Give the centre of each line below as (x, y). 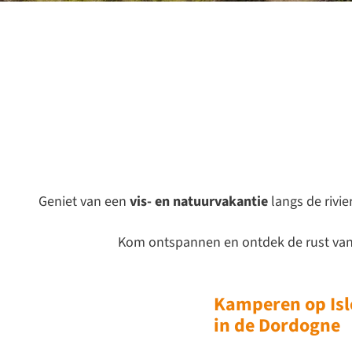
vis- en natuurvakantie (199, 202)
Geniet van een (84, 202)
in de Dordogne (277, 325)
